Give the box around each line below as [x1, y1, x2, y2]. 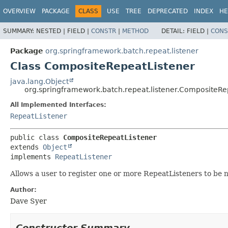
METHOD [122, 27, 149, 35]
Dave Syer [10, 196, 47, 205]
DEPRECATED [148, 8, 188, 15]
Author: [10, 186, 37, 193]
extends [10, 142, 43, 151]
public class [10, 133, 63, 141]
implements [10, 152, 55, 161]
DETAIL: [161, 27, 187, 35]
